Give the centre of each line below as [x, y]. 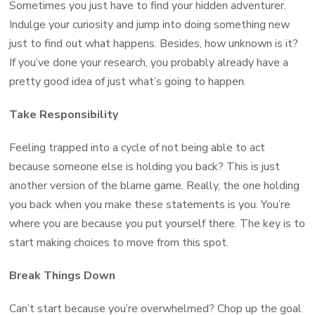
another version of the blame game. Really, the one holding [155, 185]
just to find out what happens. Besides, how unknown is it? [154, 43]
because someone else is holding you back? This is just [145, 166]
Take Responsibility [64, 114]
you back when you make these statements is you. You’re [150, 204]
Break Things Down [63, 275]
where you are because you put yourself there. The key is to [157, 223]
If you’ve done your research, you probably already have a [149, 62]
